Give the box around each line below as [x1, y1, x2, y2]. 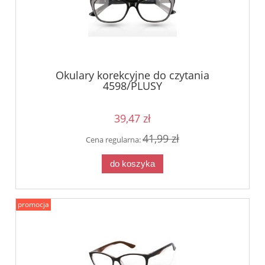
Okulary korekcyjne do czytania [56, 67, 209, 82]
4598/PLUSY [103, 78, 162, 93]
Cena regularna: [86, 134, 143, 146]
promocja [18, 199, 49, 210]
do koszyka [110, 158, 155, 169]
